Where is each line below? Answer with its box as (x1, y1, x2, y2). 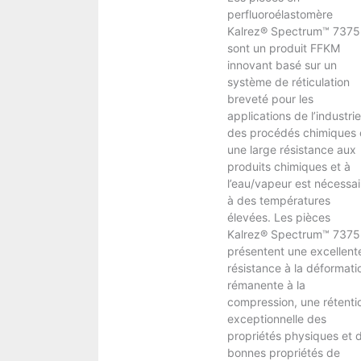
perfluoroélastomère (226, 6, 333, 21)
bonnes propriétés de (226, 345, 340, 359)
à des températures (226, 193, 330, 207)
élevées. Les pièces (226, 210, 330, 224)
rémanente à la (226, 277, 305, 292)
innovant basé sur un (226, 57, 337, 72)
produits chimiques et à (226, 159, 351, 173)
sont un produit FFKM (226, 40, 340, 55)
